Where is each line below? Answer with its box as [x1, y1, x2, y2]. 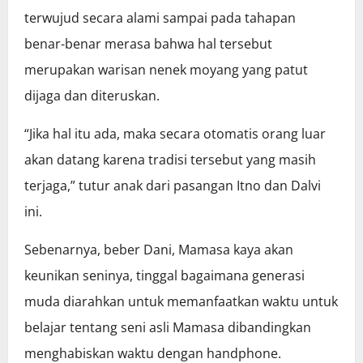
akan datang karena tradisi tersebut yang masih [24, 151, 316, 169]
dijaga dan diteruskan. [24, 87, 160, 105]
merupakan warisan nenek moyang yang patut [24, 61, 308, 79]
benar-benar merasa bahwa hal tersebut [24, 35, 272, 53]
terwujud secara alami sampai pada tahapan [24, 9, 296, 28]
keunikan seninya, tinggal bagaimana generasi [24, 267, 305, 285]
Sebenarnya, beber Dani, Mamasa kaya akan [24, 241, 293, 259]
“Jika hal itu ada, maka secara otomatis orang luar [24, 125, 326, 143]
